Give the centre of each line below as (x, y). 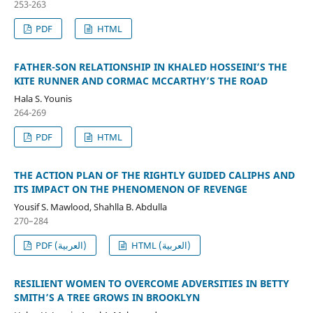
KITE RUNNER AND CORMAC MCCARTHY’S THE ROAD (140, 81)
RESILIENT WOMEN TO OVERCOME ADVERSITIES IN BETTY (151, 284)
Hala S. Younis (43, 99)
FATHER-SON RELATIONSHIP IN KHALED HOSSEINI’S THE (150, 67)
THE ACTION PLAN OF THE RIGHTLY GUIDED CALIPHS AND (154, 175)
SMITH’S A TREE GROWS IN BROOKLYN (107, 298)
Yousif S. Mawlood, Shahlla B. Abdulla (90, 207)
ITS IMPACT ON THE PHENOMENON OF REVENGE (130, 189)
